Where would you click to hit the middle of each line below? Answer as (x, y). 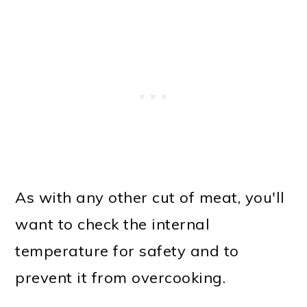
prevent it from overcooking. (121, 277)
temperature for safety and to (127, 250)
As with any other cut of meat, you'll (150, 197)
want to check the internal (113, 224)
